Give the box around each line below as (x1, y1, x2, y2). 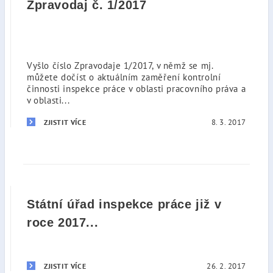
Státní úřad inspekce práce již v (27, 197, 222, 211)
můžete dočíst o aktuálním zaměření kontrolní (27, 71, 221, 83)
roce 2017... (27, 216, 99, 229)
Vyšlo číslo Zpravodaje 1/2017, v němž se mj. (27, 60, 213, 71)
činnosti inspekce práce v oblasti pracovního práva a (27, 83, 246, 94)
